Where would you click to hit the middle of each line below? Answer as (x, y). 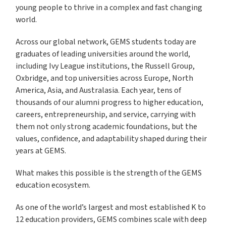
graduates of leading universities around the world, (103, 54)
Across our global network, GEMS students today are (106, 42)
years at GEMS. (41, 151)
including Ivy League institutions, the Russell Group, (105, 67)
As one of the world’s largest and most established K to (111, 208)
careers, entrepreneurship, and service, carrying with (106, 115)
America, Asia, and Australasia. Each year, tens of (99, 91)
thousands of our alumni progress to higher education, (110, 103)
